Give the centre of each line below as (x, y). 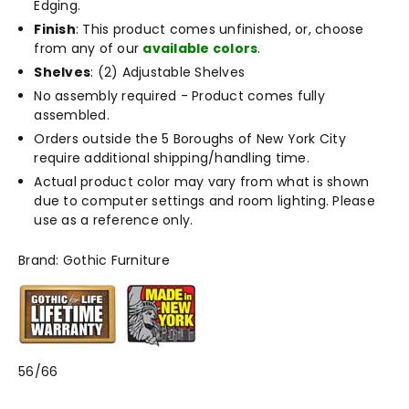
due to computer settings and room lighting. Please (204, 200)
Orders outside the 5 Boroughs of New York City (190, 138)
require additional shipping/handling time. (172, 157)
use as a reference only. (114, 220)
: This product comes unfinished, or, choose (220, 29)
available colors (200, 48)
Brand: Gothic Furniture (94, 261)
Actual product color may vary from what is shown (202, 181)
